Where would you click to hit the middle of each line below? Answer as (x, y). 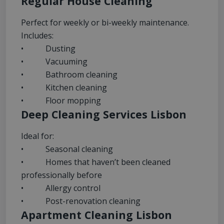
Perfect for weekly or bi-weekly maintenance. (105, 23)
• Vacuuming (54, 62)
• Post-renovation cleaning (81, 201)
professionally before (61, 175)
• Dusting (48, 49)
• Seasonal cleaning (67, 149)
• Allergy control (61, 188)
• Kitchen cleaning (64, 88)
